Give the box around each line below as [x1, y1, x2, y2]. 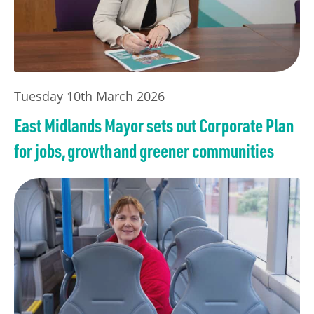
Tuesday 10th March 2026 [14, 88, 165, 105]
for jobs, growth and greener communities [14, 139, 274, 163]
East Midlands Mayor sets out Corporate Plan [14, 114, 294, 137]
